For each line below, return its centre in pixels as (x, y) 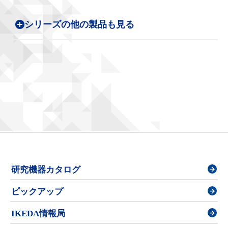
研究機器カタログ (46, 170)
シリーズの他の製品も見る (79, 25)
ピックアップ (37, 192)
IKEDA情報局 (38, 214)
